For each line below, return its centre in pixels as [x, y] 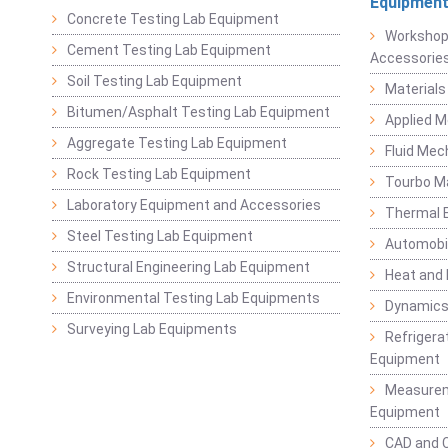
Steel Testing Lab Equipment [160, 235]
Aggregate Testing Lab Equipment [177, 142]
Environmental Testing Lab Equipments [193, 297]
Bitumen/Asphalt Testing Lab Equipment [198, 111]
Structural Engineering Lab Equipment [188, 266]
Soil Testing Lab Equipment [154, 80]
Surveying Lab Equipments [152, 328]
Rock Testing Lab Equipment [159, 173]
